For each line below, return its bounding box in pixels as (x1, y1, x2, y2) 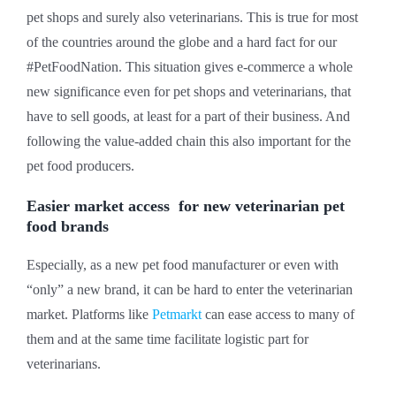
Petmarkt (152, 307, 202, 323)
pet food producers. (27, 158, 134, 174)
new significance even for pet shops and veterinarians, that (27, 84, 351, 100)
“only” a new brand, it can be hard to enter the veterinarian (27, 282, 353, 298)
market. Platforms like (27, 307, 152, 323)
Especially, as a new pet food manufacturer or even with (27, 257, 339, 273)
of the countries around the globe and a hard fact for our (27, 34, 337, 50)
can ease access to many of (202, 307, 354, 323)
